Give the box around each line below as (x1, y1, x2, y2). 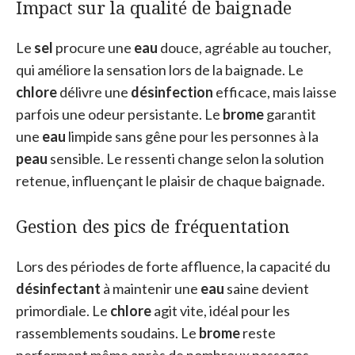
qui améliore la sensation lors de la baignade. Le (16, 60, 303, 78)
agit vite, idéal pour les (151, 301, 290, 319)
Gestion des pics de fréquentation (16, 213, 290, 238)
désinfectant (16, 279, 101, 297)
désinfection (131, 82, 213, 101)
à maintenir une (101, 279, 200, 297)
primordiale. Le (16, 301, 110, 319)
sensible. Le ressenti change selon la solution (48, 149, 324, 167)
